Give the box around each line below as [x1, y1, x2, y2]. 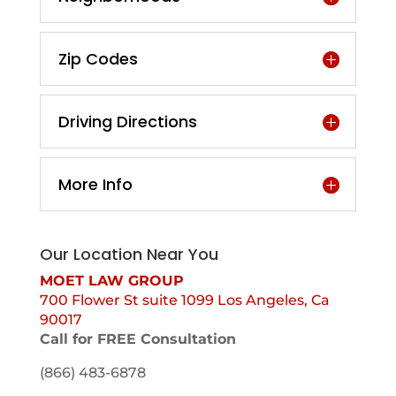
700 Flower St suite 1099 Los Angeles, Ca [39, 292, 330, 308]
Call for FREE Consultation [39, 331, 236, 347]
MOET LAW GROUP [39, 272, 184, 289]
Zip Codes [57, 48, 138, 70]
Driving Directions [57, 110, 197, 133]
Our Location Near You [39, 243, 218, 265]
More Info [57, 173, 133, 195]
